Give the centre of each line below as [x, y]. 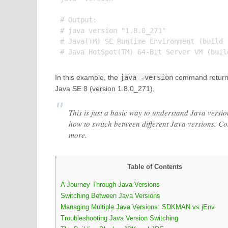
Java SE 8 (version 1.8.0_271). [105, 89]
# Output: [78, 20]
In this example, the [87, 77]
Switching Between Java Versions [110, 196]
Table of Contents [154, 167]
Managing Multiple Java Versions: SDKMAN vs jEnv [137, 207]
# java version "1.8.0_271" [113, 31]
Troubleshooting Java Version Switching [119, 218]
